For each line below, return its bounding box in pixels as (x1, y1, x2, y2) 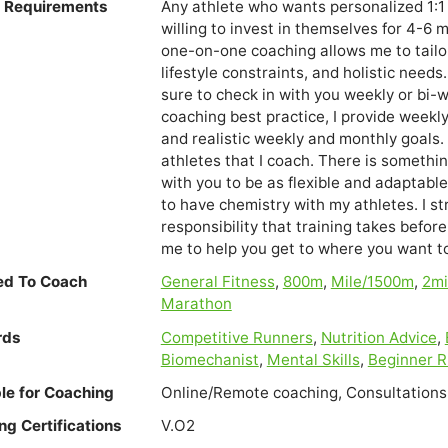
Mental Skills (266, 349, 360, 369)
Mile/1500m (330, 272, 414, 292)
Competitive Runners (160, 327, 313, 347)
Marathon (160, 294, 232, 314)
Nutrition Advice (320, 327, 437, 347)
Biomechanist (160, 349, 259, 369)
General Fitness (160, 272, 275, 292)
